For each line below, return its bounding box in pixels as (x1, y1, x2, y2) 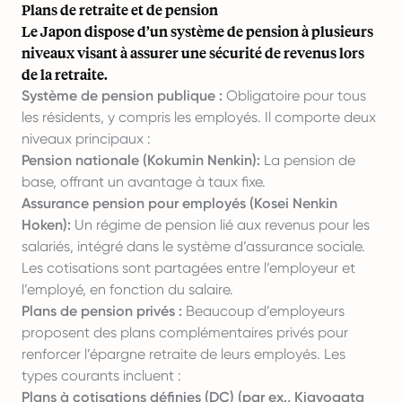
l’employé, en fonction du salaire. (22, 281, 233, 298)
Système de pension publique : (22, 87, 223, 104)
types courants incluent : (22, 367, 181, 384)
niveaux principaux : (22, 130, 151, 147)
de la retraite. (22, 65, 108, 83)
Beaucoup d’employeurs (182, 302, 345, 319)
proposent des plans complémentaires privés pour (22, 324, 348, 341)
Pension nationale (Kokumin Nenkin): (22, 152, 260, 169)
